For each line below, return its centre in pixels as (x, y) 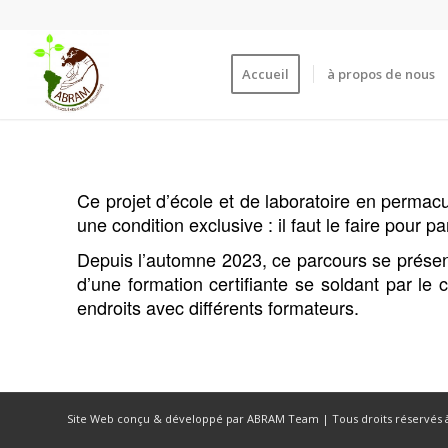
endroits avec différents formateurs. (218, 307)
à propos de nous (381, 74)
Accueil (266, 74)
